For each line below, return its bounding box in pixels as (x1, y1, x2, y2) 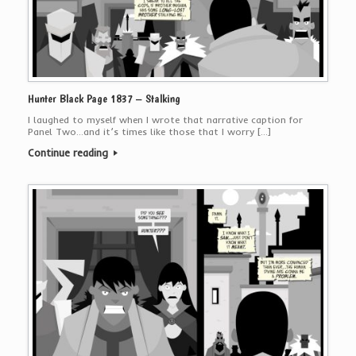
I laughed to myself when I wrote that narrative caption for (28, 113, 303, 126)
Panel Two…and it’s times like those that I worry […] (28, 125, 271, 137)
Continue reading (28, 145, 111, 159)
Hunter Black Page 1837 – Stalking (28, 91, 180, 106)
